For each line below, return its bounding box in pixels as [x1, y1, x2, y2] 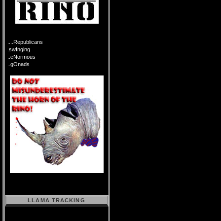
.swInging [7, 46, 30, 52]
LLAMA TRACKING [28, 197, 85, 203]
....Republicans [7, 39, 43, 45]
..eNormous [7, 54, 36, 60]
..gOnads [7, 61, 30, 67]
